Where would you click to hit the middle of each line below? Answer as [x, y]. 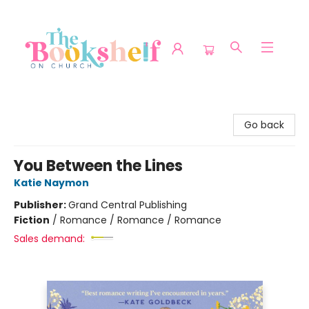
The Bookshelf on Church [71, 110]
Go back [264, 125]
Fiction [32, 220]
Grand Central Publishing [128, 205]
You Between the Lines [98, 166]
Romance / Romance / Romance [141, 220]
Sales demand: [49, 239]
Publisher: [41, 205]
